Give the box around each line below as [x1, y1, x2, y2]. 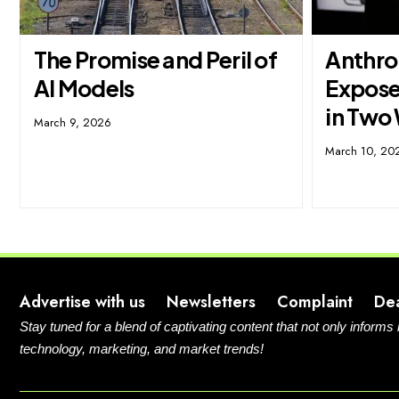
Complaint [277, 290, 353, 313]
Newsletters [167, 290, 256, 313]
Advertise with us [20, 290, 145, 313]
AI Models [33, 74, 134, 103]
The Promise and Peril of [33, 45, 278, 75]
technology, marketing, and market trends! [20, 341, 264, 356]
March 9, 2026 [33, 114, 111, 132]
